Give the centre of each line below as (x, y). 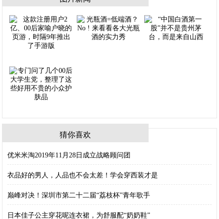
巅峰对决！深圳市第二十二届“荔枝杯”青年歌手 (79, 196)
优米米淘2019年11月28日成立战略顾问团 (69, 155)
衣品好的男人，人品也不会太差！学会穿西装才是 (83, 175)
